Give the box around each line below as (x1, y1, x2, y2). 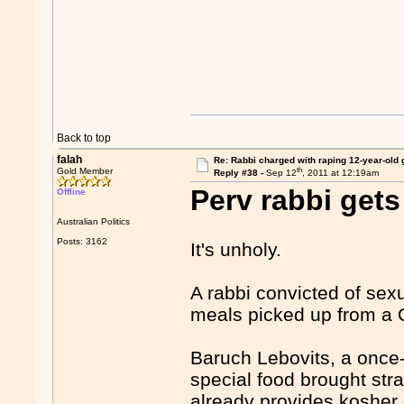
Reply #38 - (213, 168, 266, 179)
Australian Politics (57, 216, 131, 226)
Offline (57, 187, 87, 197)
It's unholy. (190, 239, 282, 261)
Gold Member (57, 166, 114, 176)
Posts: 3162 (57, 236, 108, 246)
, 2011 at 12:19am (301, 168, 379, 179)
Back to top (57, 132, 112, 144)
